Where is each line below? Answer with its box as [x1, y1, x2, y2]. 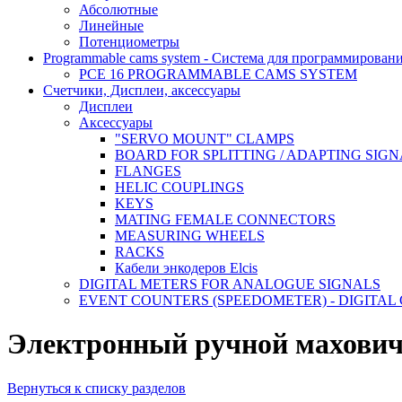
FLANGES [115, 163, 181, 179]
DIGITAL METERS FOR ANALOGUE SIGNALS [79, 276, 380, 292]
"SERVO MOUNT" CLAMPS [115, 131, 294, 146]
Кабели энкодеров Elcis [115, 260, 258, 275]
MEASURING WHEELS [115, 228, 265, 243]
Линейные [79, 18, 144, 33]
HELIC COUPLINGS [115, 179, 244, 195]
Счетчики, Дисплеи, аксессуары [43, 83, 240, 98]
